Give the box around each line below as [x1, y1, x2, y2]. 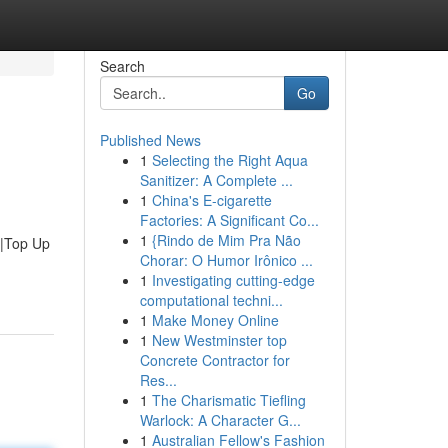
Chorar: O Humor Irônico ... [139, 250, 313, 270]
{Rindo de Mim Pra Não [151, 230, 301, 250]
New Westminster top [151, 330, 287, 350]
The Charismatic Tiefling [151, 390, 306, 410]
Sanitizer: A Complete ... [139, 170, 293, 190]
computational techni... [139, 290, 283, 310]
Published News [99, 130, 201, 150]
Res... [139, 370, 177, 390]
